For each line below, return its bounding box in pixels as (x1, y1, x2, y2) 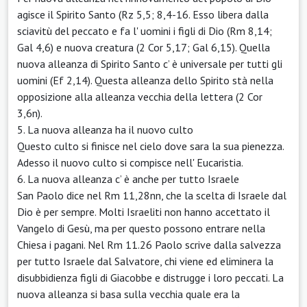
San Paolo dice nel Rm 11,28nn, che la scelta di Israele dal (17, 188, 286, 202)
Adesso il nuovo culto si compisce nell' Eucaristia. (17, 155, 243, 169)
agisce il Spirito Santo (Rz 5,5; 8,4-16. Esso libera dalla (17, 7, 269, 21)
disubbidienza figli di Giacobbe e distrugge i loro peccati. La (17, 270, 284, 284)
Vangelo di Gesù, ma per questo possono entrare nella (17, 221, 265, 235)
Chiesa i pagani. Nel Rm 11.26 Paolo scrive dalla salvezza (17, 237, 281, 251)
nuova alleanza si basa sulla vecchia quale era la (17, 286, 240, 301)
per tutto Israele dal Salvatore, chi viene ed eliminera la (17, 254, 273, 268)
